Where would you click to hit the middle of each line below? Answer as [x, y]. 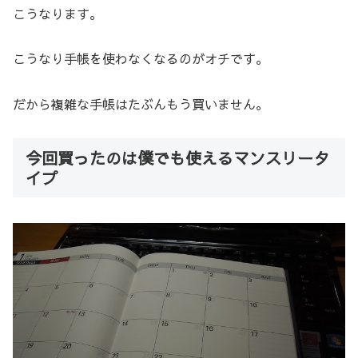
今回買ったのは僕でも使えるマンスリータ [177, 157]
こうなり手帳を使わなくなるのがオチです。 [141, 59]
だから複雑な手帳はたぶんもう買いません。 [141, 104]
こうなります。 [58, 13]
